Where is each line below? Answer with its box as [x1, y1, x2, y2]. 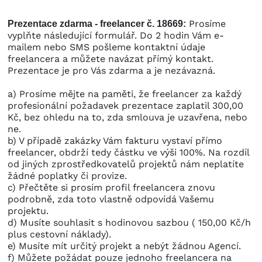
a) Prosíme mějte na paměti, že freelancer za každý [8, 88, 242, 100]
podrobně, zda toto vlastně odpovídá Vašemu [8, 194, 214, 205]
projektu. [8, 205, 49, 217]
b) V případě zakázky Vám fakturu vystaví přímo [8, 135, 222, 147]
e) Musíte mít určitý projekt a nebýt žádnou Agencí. [8, 240, 241, 252]
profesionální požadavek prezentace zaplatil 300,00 [8, 100, 243, 112]
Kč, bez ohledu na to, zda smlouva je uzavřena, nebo [8, 112, 247, 123]
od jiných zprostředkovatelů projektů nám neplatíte [8, 158, 244, 170]
